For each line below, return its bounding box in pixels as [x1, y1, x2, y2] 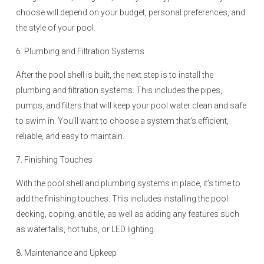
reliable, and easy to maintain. [16, 131, 124, 141]
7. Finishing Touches [16, 155, 93, 164]
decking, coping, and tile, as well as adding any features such [16, 209, 239, 219]
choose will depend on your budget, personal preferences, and [16, 8, 245, 17]
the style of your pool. [16, 23, 95, 32]
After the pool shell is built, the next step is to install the [16, 70, 213, 80]
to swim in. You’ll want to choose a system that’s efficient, [16, 116, 229, 126]
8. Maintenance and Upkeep [16, 248, 117, 258]
